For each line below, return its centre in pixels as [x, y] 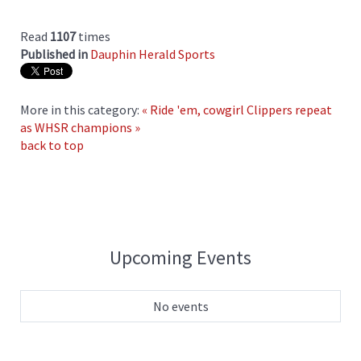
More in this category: [80, 109]
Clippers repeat [289, 109]
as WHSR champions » [80, 127]
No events [180, 306]
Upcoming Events [180, 257]
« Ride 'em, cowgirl [193, 109]
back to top [52, 145]
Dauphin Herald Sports [153, 54]
